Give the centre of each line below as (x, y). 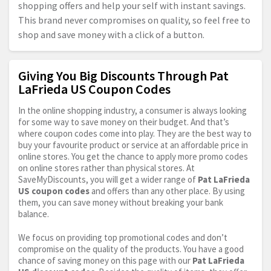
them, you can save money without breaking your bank (121, 203)
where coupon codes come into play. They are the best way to (135, 134)
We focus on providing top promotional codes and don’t (123, 238)
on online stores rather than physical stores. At (106, 168)
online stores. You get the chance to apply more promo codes (133, 157)
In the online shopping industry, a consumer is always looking (132, 111)
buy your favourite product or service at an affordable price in (133, 145)
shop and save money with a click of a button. (111, 35)
